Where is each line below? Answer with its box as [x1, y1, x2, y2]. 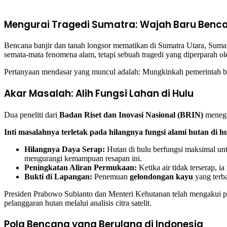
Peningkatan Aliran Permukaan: [24, 163, 137, 172]
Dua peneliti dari [4, 110, 59, 119]
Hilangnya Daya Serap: [24, 144, 105, 154]
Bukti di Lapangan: [24, 172, 92, 181]
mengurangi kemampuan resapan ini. [24, 154, 142, 163]
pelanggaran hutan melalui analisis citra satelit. [4, 198, 152, 207]
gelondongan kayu [130, 172, 193, 181]
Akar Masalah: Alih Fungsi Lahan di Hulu [4, 86, 194, 100]
